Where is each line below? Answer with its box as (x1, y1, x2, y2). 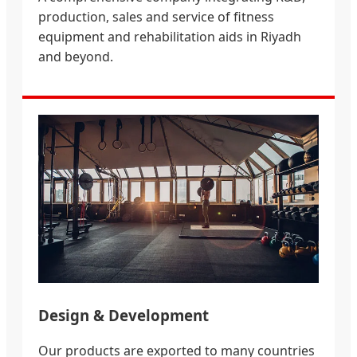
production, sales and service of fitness (38, 7, 274, 25)
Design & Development (38, 304, 209, 325)
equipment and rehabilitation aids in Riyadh (38, 27, 301, 45)
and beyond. (38, 47, 113, 65)
